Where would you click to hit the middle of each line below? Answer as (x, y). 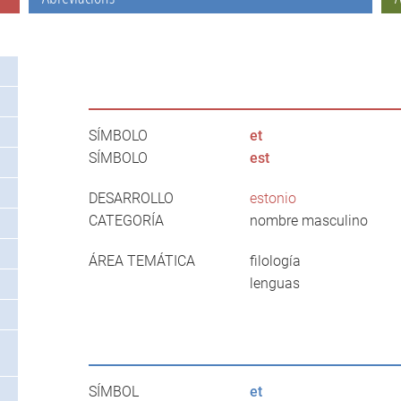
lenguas (274, 284)
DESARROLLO (131, 199)
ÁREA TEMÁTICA (141, 261)
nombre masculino (308, 221)
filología (275, 261)
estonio (273, 199)
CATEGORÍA (126, 221)
